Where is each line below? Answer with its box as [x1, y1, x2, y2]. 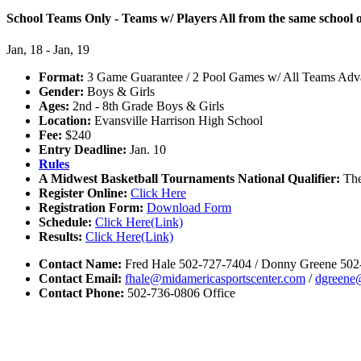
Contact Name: [39, 257, 122, 272]
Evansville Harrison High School [91, 114, 263, 128]
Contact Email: [39, 272, 122, 286]
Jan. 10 [127, 143, 166, 157]
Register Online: [39, 186, 127, 201]
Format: [39, 70, 84, 85]
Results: [39, 230, 82, 244]
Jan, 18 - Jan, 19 [6, 43, 89, 57]
